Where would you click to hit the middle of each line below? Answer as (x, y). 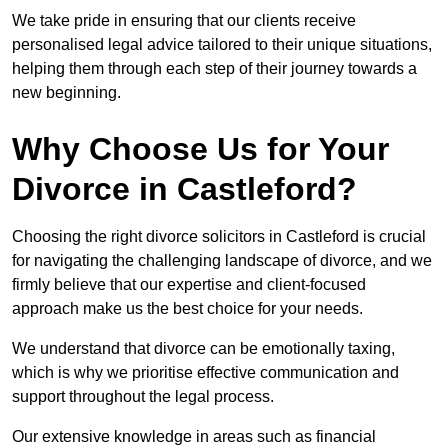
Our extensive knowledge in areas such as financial (194, 437)
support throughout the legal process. (143, 397)
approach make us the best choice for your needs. (187, 309)
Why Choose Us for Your (200, 149)
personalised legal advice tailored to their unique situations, (222, 45)
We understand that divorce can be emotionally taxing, (203, 349)
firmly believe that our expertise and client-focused (189, 285)
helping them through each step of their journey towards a (214, 69)
